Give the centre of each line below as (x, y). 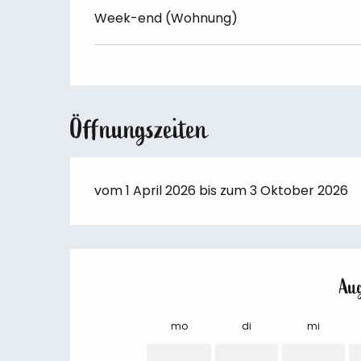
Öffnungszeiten (139, 129)
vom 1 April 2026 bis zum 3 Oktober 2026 (222, 190)
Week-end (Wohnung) (166, 18)
